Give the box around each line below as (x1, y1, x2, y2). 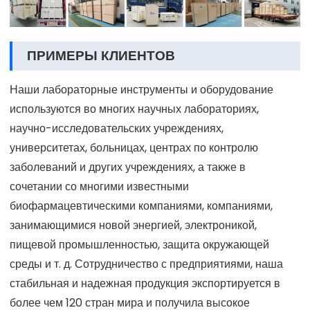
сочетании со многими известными (10, 178, 189, 194)
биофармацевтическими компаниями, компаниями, (10, 197, 273, 214)
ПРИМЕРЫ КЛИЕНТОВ (27, 46, 175, 65)
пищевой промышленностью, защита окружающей (10, 236, 269, 253)
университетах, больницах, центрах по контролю (10, 139, 258, 156)
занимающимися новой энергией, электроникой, (10, 217, 257, 233)
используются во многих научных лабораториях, (10, 100, 259, 117)
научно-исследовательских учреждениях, (10, 120, 224, 136)
